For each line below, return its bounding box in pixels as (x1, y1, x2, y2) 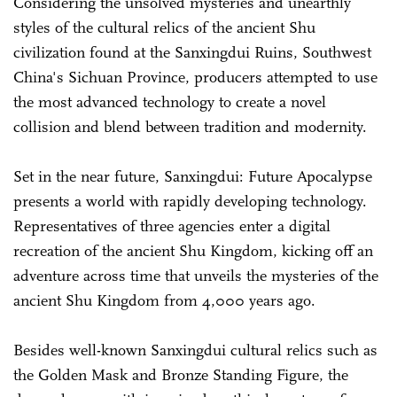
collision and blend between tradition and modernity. (13, 117, 367, 137)
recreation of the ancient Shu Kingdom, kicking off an (13, 241, 373, 261)
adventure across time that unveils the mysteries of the (13, 266, 378, 286)
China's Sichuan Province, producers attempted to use (13, 67, 378, 88)
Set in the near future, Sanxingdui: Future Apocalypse (13, 167, 372, 187)
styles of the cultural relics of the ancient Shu (13, 18, 315, 38)
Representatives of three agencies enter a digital (13, 216, 331, 237)
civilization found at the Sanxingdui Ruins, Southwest (13, 43, 371, 63)
